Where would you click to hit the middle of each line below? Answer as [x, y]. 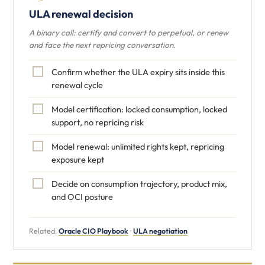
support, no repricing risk [98, 122]
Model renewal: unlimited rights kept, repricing [138, 146]
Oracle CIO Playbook [93, 231]
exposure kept [78, 159]
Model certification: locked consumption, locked [139, 109]
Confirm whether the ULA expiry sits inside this [138, 72]
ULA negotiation [160, 231]
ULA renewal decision [81, 14]
